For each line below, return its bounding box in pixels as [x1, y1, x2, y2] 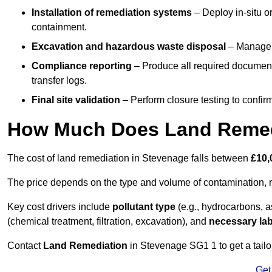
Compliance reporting [32, 61, 132, 72]
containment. [32, 22, 87, 33]
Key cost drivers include [7, 202, 112, 212]
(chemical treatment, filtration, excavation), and [7, 216, 209, 227]
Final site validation [32, 95, 120, 106]
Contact [7, 240, 43, 251]
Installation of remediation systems [32, 7, 192, 18]
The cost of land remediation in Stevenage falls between [7, 153, 251, 164]
